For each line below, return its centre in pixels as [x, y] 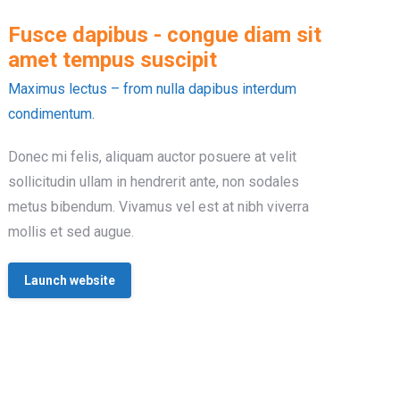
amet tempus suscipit [113, 59]
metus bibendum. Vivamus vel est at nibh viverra [159, 206]
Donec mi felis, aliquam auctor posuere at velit [153, 156]
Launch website [70, 280]
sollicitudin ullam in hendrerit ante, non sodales [154, 181]
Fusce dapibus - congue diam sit [165, 34]
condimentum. [52, 113]
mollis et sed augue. [71, 231]
